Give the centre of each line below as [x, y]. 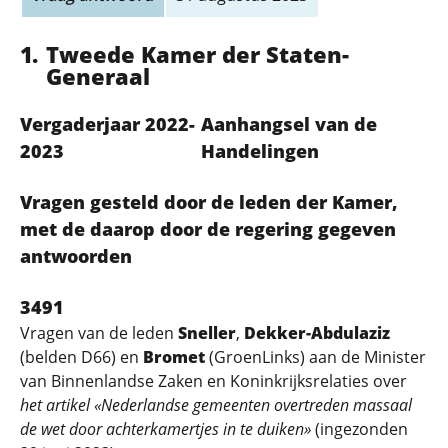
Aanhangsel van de [289, 124]
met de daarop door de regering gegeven [208, 229]
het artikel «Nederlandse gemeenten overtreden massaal [216, 405]
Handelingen [260, 151]
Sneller [207, 333]
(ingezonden [359, 429]
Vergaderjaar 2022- [107, 124]
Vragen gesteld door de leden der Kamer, [209, 202]
